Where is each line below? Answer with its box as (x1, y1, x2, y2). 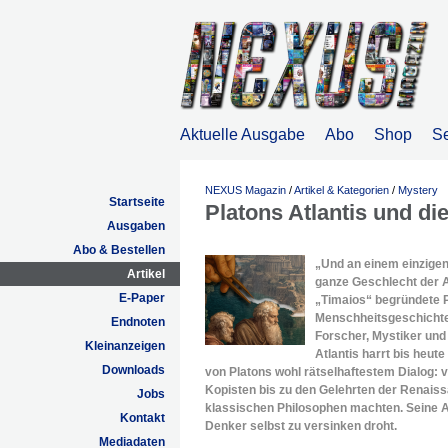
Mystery (398, 184, 438, 196)
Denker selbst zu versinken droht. (205, 419, 397, 433)
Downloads (102, 363, 165, 377)
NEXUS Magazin (205, 184, 286, 196)
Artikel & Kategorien (294, 184, 389, 196)
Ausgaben (107, 219, 165, 233)
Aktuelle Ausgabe (180, 126, 305, 143)
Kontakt (120, 411, 165, 425)
